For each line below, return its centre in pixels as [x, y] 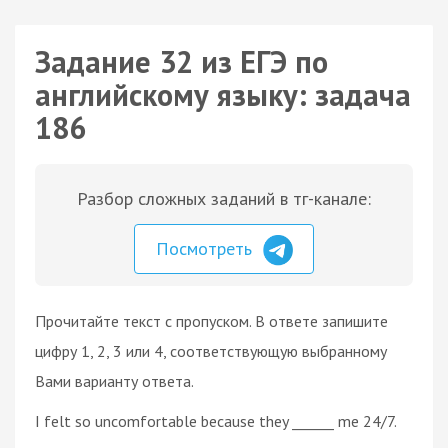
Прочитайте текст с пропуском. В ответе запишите [211, 320]
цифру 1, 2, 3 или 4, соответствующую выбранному [211, 350]
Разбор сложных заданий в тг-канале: [224, 198]
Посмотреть [206, 248]
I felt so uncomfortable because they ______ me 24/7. [216, 420]
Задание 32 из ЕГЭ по [181, 61]
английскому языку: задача [223, 94]
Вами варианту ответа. [114, 380]
